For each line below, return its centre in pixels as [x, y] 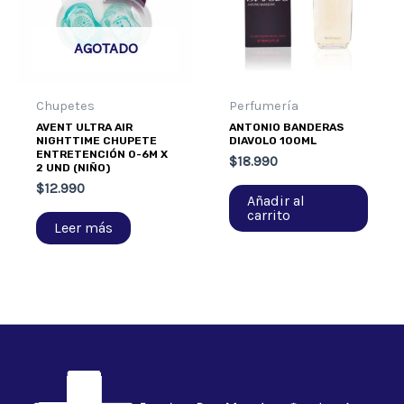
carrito [269, 216]
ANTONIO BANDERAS [287, 128]
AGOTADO [106, 47]
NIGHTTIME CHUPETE [97, 141]
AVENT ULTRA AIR [85, 128]
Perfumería [264, 106]
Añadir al [276, 201]
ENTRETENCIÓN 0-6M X [102, 155]
